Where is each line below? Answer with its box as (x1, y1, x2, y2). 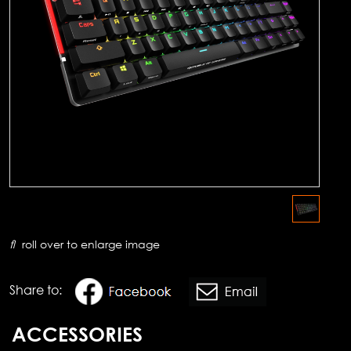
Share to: (9, 282, 62, 298)
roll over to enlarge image (19, 237, 160, 251)
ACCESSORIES (12, 322, 143, 346)
